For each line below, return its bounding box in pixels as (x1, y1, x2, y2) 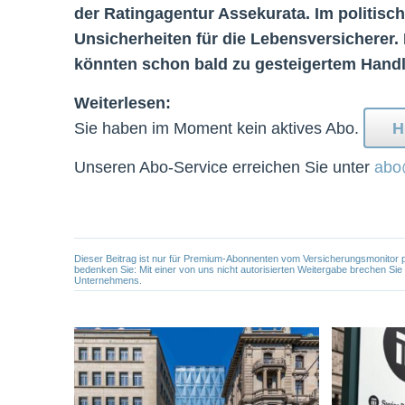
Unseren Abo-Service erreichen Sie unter (74, 157, 374, 177)
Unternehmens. (74, 275, 142, 287)
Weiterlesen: (74, 93, 171, 113)
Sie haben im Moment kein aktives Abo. (74, 118, 363, 138)
